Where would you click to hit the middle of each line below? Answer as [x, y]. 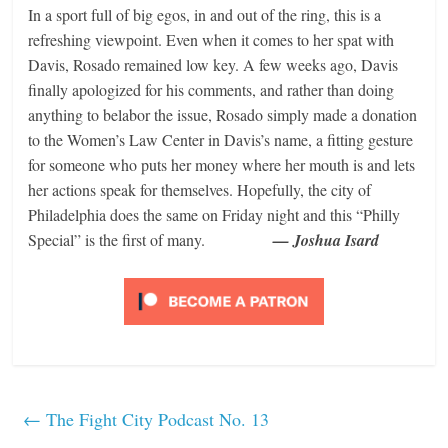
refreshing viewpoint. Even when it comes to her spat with [211, 40]
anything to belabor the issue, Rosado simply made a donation [223, 115]
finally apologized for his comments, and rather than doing [211, 90]
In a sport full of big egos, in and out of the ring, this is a [205, 15]
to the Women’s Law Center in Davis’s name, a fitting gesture [221, 140]
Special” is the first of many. [151, 240]
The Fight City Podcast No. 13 [155, 419]
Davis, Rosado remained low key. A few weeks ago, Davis [213, 65]
